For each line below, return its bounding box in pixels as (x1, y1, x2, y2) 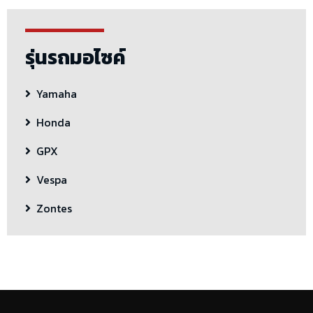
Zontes (36, 200, 72, 217)
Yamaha (36, 85, 77, 103)
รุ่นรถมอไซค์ (25, 43, 126, 73)
